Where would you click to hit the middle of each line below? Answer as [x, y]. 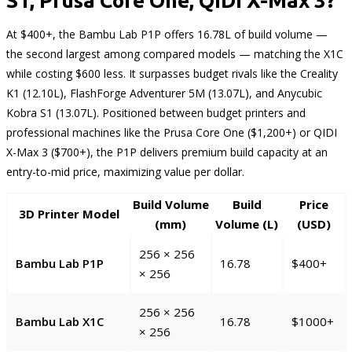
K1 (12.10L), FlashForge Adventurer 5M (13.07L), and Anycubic [164, 93]
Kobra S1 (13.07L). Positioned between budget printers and [156, 113]
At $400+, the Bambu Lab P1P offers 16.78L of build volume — [167, 35]
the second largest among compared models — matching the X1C [174, 54]
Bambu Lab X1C [59, 322]
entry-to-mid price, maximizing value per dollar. [125, 172]
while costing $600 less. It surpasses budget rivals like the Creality [172, 74]
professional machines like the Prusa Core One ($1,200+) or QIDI [171, 133]
